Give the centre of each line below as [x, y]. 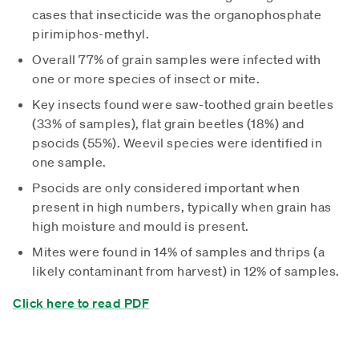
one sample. [69, 161]
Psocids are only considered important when [166, 187]
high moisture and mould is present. [141, 226]
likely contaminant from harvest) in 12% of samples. [186, 270]
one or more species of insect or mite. [146, 78]
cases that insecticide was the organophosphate [177, 14]
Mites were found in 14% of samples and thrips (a [178, 251]
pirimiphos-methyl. [91, 33]
